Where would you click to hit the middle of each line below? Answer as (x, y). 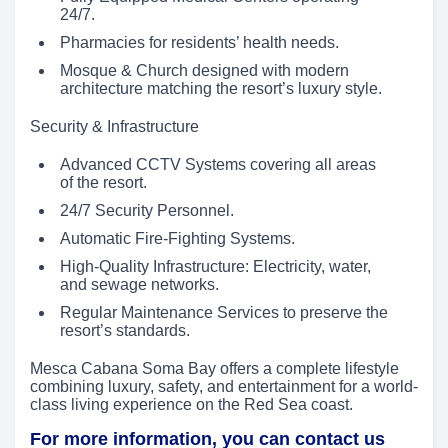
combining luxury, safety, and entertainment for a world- (224, 387)
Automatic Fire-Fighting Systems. (177, 239)
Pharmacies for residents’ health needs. (199, 43)
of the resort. (103, 183)
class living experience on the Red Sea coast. (191, 405)
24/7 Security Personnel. (147, 211)
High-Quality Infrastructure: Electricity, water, (215, 267)
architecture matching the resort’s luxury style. (221, 89)
